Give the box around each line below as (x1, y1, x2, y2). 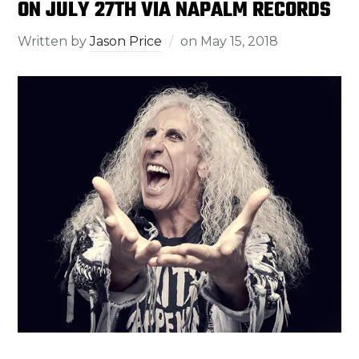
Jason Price (90, 33, 163, 49)
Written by (18, 33, 91, 49)
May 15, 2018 (200, 33, 279, 49)
